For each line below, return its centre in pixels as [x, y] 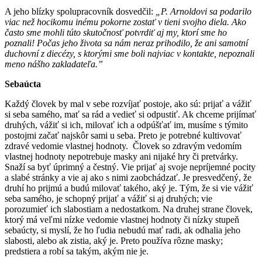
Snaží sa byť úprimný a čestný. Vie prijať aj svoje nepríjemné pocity [130, 167]
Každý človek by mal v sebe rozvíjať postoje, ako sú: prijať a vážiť [128, 104]
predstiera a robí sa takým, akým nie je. [77, 251]
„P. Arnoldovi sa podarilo [204, 11]
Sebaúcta [23, 84]
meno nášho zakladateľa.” [54, 64]
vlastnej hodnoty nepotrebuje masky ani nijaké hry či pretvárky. [121, 156]
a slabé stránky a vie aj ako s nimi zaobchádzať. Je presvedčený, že [128, 177]
